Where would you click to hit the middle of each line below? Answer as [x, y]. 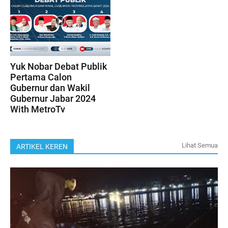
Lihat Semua [200, 145]
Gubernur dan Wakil [50, 88]
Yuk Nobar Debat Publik [59, 66]
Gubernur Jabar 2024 [53, 98]
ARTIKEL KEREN [42, 146]
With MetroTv [38, 109]
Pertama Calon [41, 77]
